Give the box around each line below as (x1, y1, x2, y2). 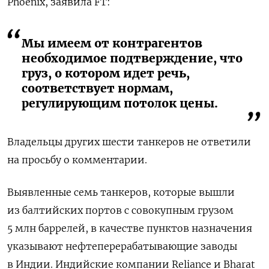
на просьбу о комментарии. (7, 153, 147, 166)
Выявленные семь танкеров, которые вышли (7, 186, 235, 198)
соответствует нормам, (22, 80, 173, 95)
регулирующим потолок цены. (22, 95, 218, 110)
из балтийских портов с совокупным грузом (7, 204, 234, 216)
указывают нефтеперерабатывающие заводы (7, 240, 237, 252)
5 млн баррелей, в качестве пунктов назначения (7, 222, 252, 234)
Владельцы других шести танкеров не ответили (7, 135, 251, 148)
